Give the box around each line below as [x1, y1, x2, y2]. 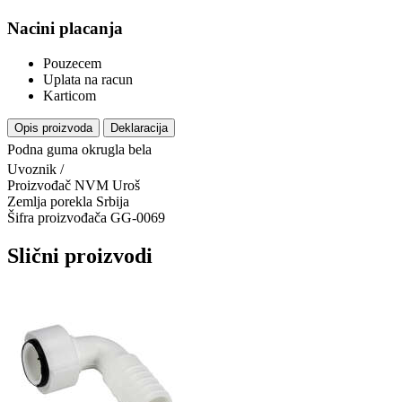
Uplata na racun [43, 71, 133, 87]
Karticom [43, 87, 96, 103]
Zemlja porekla [7, 193, 92, 209]
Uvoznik [7, 161, 57, 177]
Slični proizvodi [7, 243, 153, 267]
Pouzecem [43, 55, 101, 71]
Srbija [96, 193, 129, 209]
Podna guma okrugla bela [7, 141, 152, 157]
